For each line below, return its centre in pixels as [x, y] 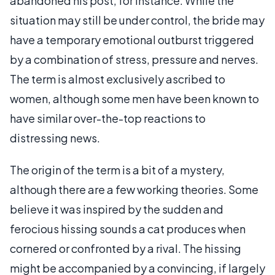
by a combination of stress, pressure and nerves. [134, 59]
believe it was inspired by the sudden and [117, 209]
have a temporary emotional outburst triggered [132, 40]
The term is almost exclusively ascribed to [118, 79]
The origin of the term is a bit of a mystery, [117, 170]
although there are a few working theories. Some [134, 189]
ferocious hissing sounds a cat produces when [128, 229]
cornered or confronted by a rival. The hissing [126, 248]
